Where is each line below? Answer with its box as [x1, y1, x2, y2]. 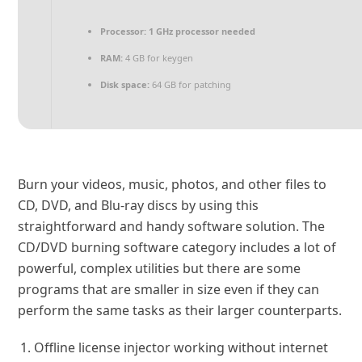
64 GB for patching [149, 78, 232, 90]
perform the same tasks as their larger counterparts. [18, 301, 343, 319]
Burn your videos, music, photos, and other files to [18, 175, 327, 193]
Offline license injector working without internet [34, 339, 329, 356]
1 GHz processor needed [146, 25, 256, 37]
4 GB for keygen [123, 52, 194, 64]
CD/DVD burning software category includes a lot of [18, 238, 337, 256]
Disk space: [100, 78, 150, 90]
